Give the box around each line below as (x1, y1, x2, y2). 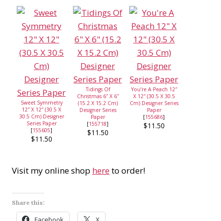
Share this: (12, 199, 44, 207)
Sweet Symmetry (20, 99, 63, 107)
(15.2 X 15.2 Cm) (77, 100, 118, 107)
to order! (110, 165, 145, 177)
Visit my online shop (12, 165, 92, 177)
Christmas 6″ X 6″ (76, 93, 119, 100)
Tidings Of (85, 86, 110, 93)
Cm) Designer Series (129, 100, 179, 107)
